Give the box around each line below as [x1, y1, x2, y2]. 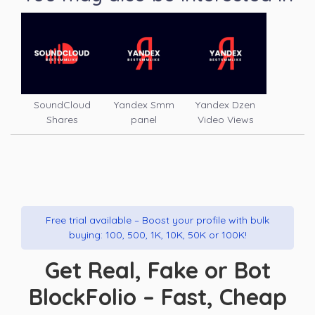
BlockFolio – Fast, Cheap [28, 283, 287, 311]
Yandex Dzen [195, 98, 256, 112]
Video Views [197, 113, 254, 127]
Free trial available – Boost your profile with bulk [46, 214, 269, 227]
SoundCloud [33, 98, 91, 112]
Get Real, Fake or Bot [44, 256, 271, 285]
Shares [46, 113, 78, 127]
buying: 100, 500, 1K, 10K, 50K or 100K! [68, 229, 247, 242]
